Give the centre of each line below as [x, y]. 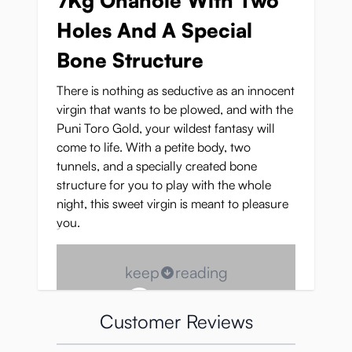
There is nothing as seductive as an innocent [176, 90]
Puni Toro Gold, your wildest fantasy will [166, 128]
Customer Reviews [176, 321]
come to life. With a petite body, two [154, 147]
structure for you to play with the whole [164, 185]
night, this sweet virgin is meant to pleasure [172, 203]
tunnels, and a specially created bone [157, 166]
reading [201, 272]
